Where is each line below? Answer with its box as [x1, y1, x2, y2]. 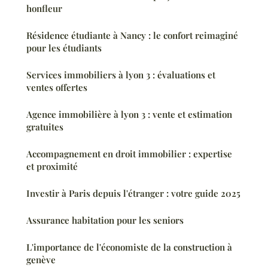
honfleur [26, 2, 62, 14]
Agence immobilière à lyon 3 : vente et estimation [26, 108, 232, 120]
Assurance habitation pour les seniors [26, 214, 184, 226]
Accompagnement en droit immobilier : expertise [26, 147, 232, 160]
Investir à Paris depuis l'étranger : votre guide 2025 [26, 187, 240, 199]
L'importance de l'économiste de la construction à [26, 240, 232, 253]
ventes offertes [26, 81, 87, 93]
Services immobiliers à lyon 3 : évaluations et [26, 68, 215, 81]
